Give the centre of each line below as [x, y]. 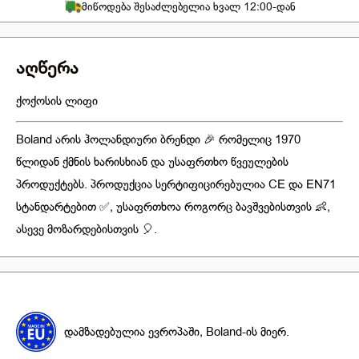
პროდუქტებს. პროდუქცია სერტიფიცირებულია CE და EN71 [176, 185]
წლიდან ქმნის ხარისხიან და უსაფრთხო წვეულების [152, 162]
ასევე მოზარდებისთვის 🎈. [87, 230]
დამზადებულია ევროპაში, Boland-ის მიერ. [177, 331]
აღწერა [47, 66]
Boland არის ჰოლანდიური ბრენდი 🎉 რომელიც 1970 [158, 140]
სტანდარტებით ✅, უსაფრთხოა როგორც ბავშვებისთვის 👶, [173, 207]
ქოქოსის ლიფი [57, 101]
